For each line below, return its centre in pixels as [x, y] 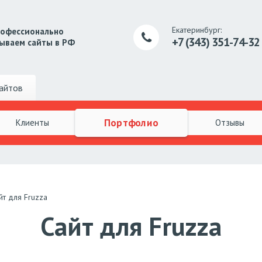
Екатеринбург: [197, 30]
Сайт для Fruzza [131, 226]
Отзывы [230, 122]
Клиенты [32, 122]
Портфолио [131, 122]
